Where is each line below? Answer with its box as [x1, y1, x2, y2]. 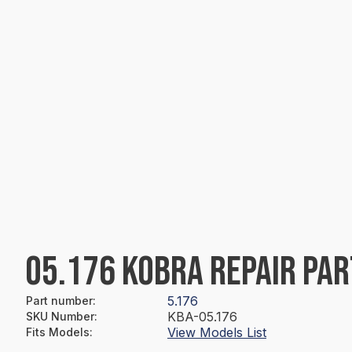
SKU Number [26, 310, 94, 323]
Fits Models [26, 325, 90, 339]
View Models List [167, 324, 266, 340]
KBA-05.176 [167, 309, 237, 324]
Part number [26, 294, 93, 307]
